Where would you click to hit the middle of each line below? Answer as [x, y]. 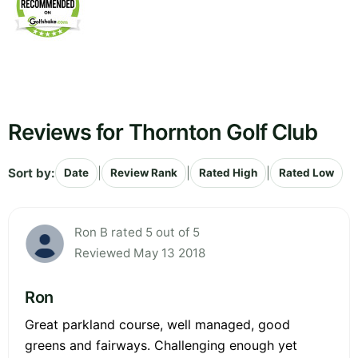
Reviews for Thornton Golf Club [163, 133]
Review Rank [144, 173]
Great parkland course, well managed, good [157, 325]
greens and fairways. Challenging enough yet [161, 346]
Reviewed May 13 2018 [140, 253]
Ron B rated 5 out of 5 [137, 233]
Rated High [228, 173]
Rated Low [306, 173]
